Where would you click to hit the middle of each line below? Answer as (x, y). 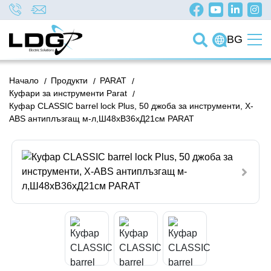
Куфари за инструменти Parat (68, 93)
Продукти (69, 80)
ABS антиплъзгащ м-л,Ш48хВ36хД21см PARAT (102, 119)
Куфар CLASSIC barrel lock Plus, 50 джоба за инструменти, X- (131, 106)
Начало (24, 80)
